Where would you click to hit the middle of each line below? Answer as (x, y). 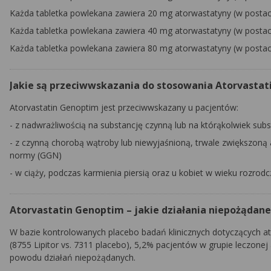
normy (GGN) (36, 155)
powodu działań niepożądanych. (73, 257)
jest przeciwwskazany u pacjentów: (170, 107)
